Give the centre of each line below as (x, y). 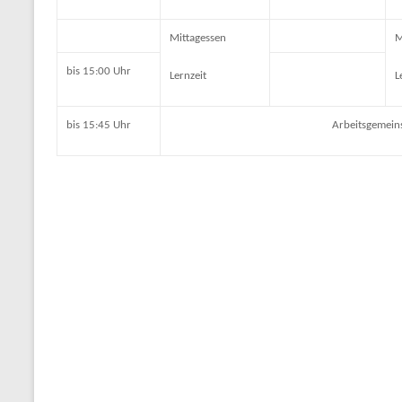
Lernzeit (188, 75)
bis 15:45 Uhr (99, 125)
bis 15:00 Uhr (99, 71)
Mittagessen (198, 38)
